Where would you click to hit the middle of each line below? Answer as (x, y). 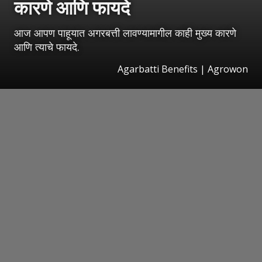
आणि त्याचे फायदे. (47, 47)
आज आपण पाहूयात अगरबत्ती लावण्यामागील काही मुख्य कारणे (125, 33)
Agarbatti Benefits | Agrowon (183, 69)
